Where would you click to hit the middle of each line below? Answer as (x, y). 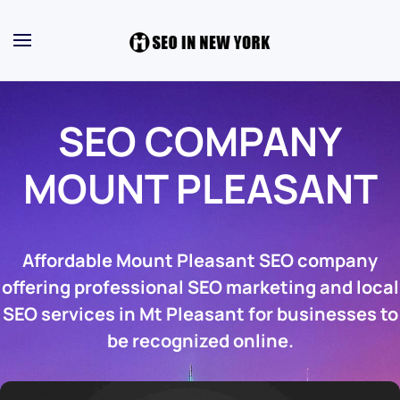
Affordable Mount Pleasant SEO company (200, 260)
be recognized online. (200, 341)
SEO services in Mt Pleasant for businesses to (200, 314)
